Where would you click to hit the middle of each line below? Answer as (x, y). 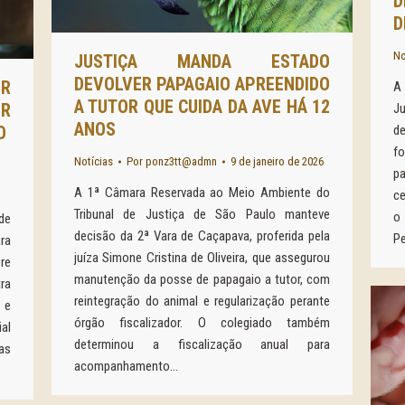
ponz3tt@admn (181, 161)
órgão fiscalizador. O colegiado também (202, 323)
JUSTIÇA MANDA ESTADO (202, 61)
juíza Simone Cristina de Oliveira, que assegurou (202, 258)
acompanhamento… (126, 366)
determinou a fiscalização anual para (202, 344)
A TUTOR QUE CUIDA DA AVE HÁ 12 (202, 107)
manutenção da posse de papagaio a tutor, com (202, 279)
